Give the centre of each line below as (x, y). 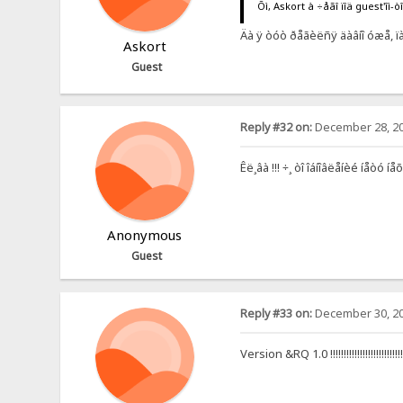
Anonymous (145, 235)
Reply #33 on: (276, 313)
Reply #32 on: (276, 128)
